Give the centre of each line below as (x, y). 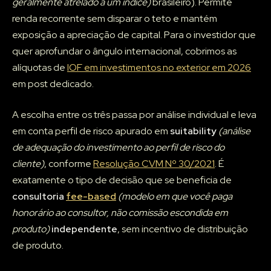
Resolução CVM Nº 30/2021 (154, 164)
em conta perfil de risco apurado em (91, 131)
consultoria (39, 197)
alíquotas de (40, 68)
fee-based (91, 197)
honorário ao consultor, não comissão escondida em (120, 213)
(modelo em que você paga (175, 197)
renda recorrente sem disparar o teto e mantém (115, 19)
